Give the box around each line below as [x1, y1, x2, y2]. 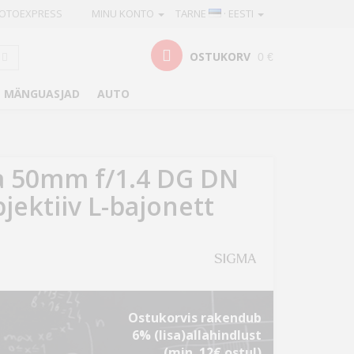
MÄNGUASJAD [4, 86, 80, 101]
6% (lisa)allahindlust [132, 326, 262, 344]
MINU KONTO [92, 6, 156, 21]
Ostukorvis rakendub [128, 309, 262, 326]
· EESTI [221, 6, 256, 21]
